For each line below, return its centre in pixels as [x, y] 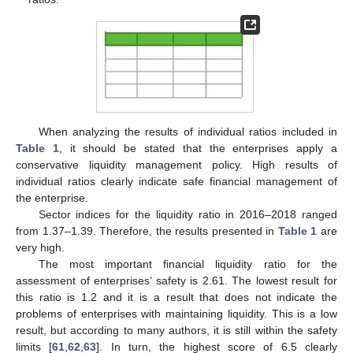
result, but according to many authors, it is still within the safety [176, 331]
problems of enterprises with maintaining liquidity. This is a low [176, 314]
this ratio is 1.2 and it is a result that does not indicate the [176, 297]
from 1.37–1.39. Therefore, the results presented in [147, 231]
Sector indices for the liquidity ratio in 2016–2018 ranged [188, 215]
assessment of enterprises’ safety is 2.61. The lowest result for [176, 281]
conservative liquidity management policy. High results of [176, 165]
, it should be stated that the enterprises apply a [198, 149]
